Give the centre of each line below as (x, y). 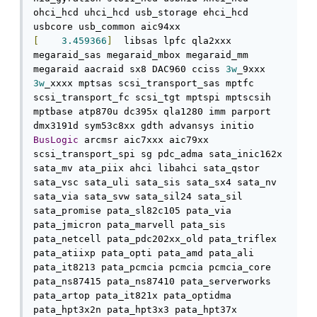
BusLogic (56, 140)
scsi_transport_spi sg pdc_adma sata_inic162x (158, 154)
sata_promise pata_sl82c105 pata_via (132, 211)
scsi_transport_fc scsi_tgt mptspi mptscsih (152, 98)
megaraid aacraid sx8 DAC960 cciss (129, 69)
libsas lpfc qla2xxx (172, 41)
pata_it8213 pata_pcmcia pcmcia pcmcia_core (152, 267)
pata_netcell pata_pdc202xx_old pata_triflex (155, 239)
